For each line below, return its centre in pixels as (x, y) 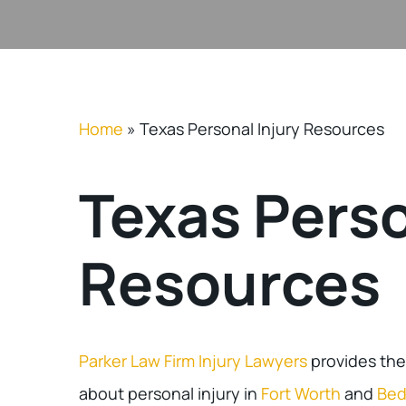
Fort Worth (301, 393)
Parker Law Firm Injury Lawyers (193, 361)
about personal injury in (170, 393)
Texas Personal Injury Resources (262, 129)
